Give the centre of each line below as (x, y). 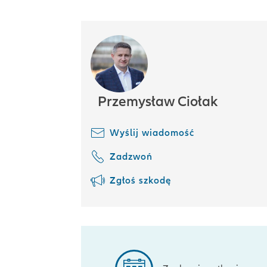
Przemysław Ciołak (158, 102)
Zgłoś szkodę (140, 181)
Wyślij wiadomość (152, 133)
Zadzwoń (131, 157)
